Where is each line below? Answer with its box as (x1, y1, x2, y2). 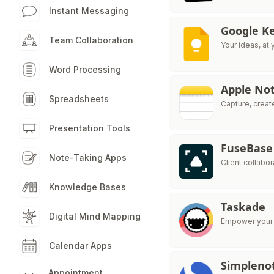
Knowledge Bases (49, 182, 126, 192)
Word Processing (49, 64, 121, 75)
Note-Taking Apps (49, 152, 127, 163)
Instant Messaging (49, 6, 129, 16)
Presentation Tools (49, 123, 130, 133)
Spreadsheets (49, 94, 109, 104)
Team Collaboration (49, 35, 133, 45)
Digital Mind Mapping (49, 211, 141, 221)
